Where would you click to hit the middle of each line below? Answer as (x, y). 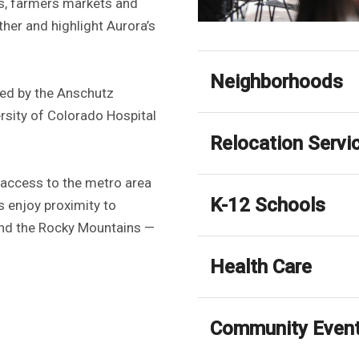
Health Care (261, 266)
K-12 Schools (268, 205)
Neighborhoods (277, 81)
